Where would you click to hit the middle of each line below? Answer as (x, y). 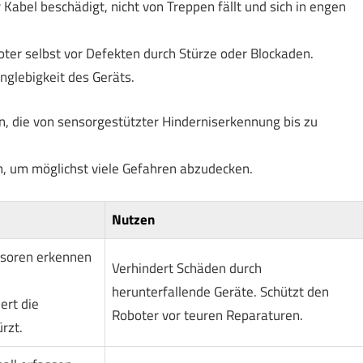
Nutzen (133, 220)
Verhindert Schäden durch (186, 269)
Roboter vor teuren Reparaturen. (207, 316)
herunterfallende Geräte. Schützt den (220, 292)
